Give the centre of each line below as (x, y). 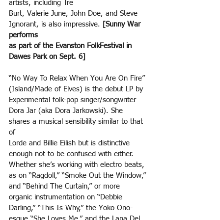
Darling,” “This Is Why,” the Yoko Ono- (71, 208)
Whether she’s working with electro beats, (78, 165)
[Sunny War (123, 25)
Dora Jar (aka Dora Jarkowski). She (67, 111)
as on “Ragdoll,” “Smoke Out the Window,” (79, 176)
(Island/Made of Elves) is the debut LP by (77, 89)
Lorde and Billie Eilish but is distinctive (70, 143)
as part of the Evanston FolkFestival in (71, 46)
